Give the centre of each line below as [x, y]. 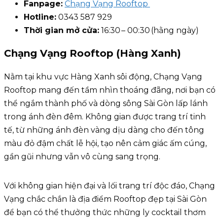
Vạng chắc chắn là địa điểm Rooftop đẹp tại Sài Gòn [105, 199]
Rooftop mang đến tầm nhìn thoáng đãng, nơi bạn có [110, 90]
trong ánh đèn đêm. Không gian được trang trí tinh [105, 116]
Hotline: [40, 17]
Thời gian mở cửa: [61, 30]
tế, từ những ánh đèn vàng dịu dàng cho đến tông [104, 130]
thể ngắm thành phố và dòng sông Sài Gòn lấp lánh [106, 103]
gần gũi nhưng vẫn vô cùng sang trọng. [82, 156]
